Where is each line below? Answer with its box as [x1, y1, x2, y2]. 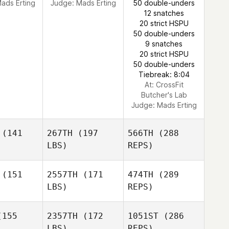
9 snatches [145, 39, 182, 48]
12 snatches [144, 9, 184, 17]
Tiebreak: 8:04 [138, 70, 190, 79]
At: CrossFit [144, 80, 184, 89]
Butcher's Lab [141, 90, 187, 99]
